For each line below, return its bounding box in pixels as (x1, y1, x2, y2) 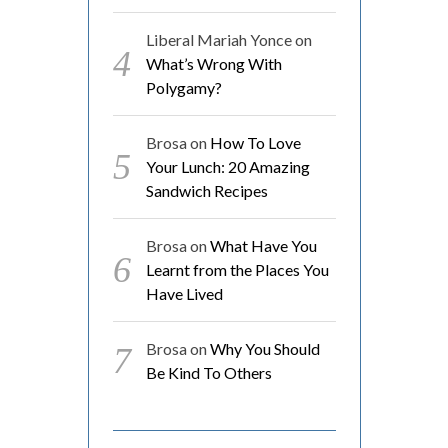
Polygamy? (145, 77, 222, 97)
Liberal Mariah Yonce (145, 29, 292, 49)
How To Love (209, 132, 301, 152)
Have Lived (145, 283, 223, 303)
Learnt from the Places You (145, 259, 329, 279)
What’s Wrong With (145, 53, 282, 73)
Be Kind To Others (145, 362, 272, 382)
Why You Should (209, 338, 320, 358)
